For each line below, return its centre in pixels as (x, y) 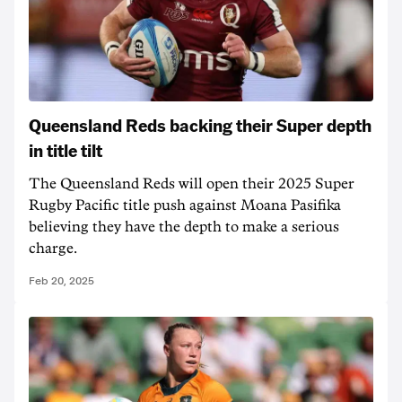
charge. (53, 249)
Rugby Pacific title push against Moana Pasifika (185, 205)
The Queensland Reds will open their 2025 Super (192, 184)
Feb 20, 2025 (61, 281)
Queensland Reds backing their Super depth (200, 125)
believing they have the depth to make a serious (184, 227)
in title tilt (66, 150)
